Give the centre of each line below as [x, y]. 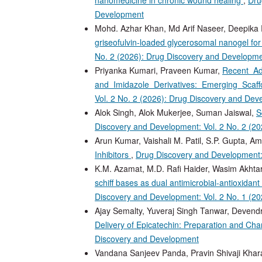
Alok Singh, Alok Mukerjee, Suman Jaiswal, [175, 112]
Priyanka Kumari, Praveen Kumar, [158, 70]
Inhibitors [113, 154]
